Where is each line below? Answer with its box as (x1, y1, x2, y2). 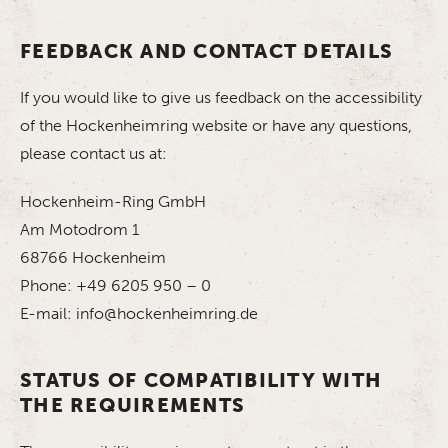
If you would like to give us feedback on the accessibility (20, 88, 422, 107)
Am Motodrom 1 (20, 220, 139, 239)
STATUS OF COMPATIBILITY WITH (20, 368, 382, 392)
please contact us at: (20, 144, 167, 163)
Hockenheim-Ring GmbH (20, 192, 206, 211)
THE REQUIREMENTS (20, 393, 245, 417)
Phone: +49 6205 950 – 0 (20, 276, 211, 295)
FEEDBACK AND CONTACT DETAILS (20, 39, 393, 63)
